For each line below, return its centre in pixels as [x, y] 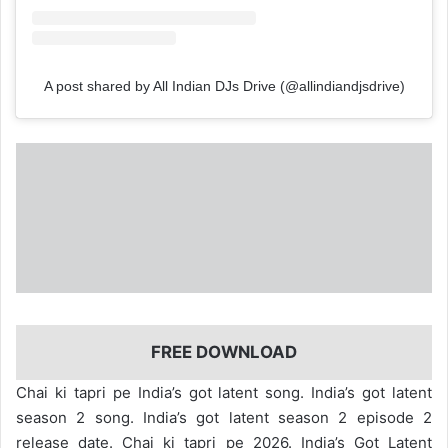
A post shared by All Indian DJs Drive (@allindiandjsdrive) [224, 86]
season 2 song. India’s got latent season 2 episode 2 [224, 417]
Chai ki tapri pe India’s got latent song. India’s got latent [224, 392]
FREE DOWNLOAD [224, 352]
